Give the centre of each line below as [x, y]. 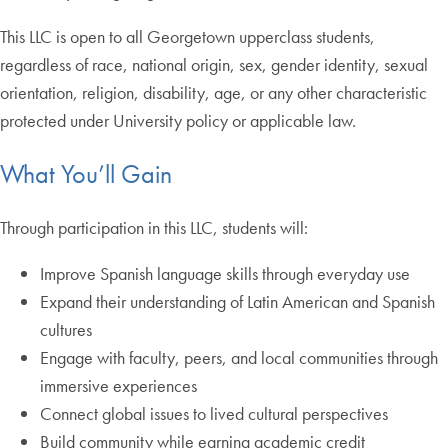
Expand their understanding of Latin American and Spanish [237, 301]
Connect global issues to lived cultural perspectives [214, 413]
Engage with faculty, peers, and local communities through [239, 357]
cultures [66, 329]
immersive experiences [118, 385]
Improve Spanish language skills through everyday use [225, 273]
